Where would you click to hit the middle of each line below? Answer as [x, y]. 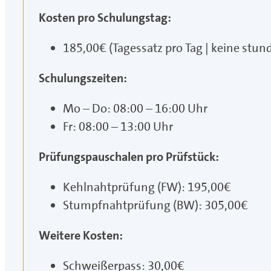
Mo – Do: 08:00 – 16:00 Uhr [135, 109]
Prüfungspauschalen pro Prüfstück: [129, 157]
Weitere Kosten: [81, 236]
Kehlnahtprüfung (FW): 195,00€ [147, 187]
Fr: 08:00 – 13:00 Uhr [118, 127]
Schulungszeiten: [83, 78]
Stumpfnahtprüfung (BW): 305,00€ [155, 205]
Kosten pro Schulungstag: [105, 18]
